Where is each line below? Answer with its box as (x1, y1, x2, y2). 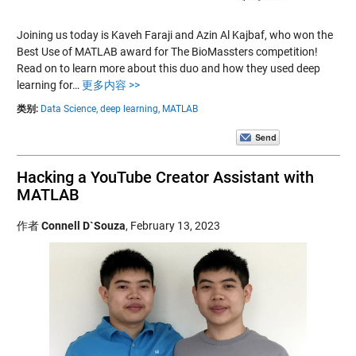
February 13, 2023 (130, 219, 220, 232)
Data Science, (40, 103, 98, 114)
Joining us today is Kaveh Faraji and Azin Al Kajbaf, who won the (16, 28, 333, 41)
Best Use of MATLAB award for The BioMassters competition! (16, 44, 318, 58)
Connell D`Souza (41, 219, 126, 232)
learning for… (16, 78, 82, 91)
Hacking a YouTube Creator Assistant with (16, 167, 314, 187)
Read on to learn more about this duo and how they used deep (16, 61, 320, 75)
